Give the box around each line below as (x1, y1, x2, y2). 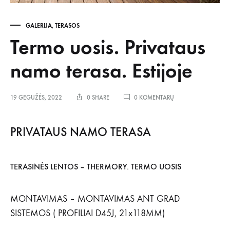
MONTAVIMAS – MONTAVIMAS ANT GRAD (10, 194, 180, 205)
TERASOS (55, 22, 80, 29)
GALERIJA (26, 22, 52, 29)
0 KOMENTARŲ (134, 93, 174, 101)
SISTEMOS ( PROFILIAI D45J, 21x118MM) (10, 208, 165, 219)
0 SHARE (87, 93, 109, 101)
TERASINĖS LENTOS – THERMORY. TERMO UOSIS (10, 161, 181, 171)
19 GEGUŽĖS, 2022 (10, 93, 62, 101)
